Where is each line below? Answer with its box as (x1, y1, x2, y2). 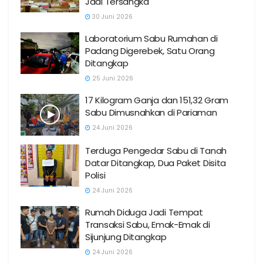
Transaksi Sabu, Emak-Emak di (85, 218, 210, 231)
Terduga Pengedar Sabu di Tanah (85, 144, 227, 157)
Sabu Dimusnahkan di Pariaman (85, 106, 217, 119)
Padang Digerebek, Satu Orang (85, 44, 215, 57)
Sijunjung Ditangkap (85, 231, 167, 243)
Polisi (85, 169, 106, 181)
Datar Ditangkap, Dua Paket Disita (85, 157, 227, 169)
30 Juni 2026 (90, 12, 133, 21)
